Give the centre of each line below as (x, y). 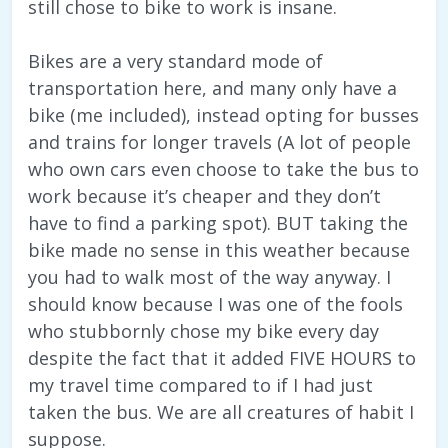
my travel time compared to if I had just (200, 385)
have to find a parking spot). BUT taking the (218, 223)
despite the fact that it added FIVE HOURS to (222, 358)
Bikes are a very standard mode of (175, 61)
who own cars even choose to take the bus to (223, 169)
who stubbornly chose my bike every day (203, 331)
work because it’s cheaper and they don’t (204, 196)
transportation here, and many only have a (212, 88)
